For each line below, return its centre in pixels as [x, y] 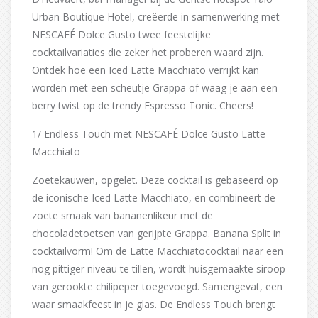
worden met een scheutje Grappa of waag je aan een [155, 88]
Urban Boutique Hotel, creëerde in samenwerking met [156, 17]
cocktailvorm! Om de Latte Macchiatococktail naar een [158, 251]
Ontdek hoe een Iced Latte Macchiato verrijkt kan [146, 70]
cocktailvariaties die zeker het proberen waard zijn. [148, 53]
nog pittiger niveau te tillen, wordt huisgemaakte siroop [159, 269]
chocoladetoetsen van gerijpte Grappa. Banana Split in [157, 234]
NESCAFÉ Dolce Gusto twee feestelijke [121, 35]
